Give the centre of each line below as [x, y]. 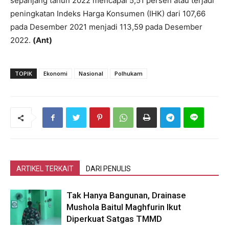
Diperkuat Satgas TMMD [114, 219]
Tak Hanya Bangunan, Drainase [126, 195]
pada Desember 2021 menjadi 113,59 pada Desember [106, 27]
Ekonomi [55, 73]
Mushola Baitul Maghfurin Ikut [124, 207]
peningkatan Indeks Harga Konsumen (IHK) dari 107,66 [108, 14]
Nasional [91, 73]
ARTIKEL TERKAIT [45, 169]
